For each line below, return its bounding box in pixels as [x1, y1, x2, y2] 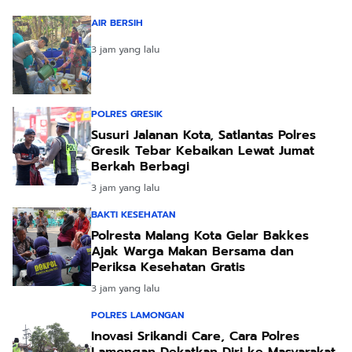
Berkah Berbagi [91, 157, 189, 177]
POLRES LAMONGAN [91, 308, 184, 323]
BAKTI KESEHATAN [91, 207, 175, 222]
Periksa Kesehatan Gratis [91, 258, 245, 277]
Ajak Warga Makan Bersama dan [91, 242, 294, 262]
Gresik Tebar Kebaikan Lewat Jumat [91, 141, 314, 161]
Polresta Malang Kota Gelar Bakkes [91, 226, 309, 246]
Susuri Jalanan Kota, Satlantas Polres [91, 126, 316, 145]
